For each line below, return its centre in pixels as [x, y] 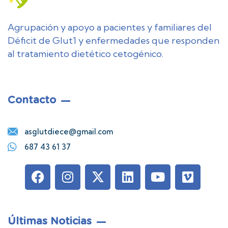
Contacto [32, 99]
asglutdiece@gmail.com [69, 131]
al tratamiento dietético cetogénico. [85, 53]
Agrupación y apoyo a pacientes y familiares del [110, 27]
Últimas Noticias [50, 221]
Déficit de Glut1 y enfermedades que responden [113, 40]
